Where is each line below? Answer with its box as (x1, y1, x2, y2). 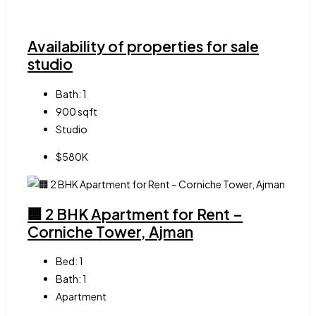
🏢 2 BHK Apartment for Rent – (28, 204, 243, 224)
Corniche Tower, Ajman (28, 221, 193, 241)
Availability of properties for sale (28, 37, 259, 56)
